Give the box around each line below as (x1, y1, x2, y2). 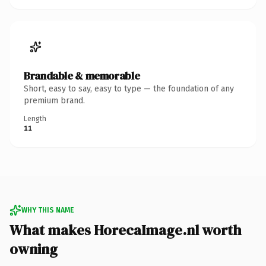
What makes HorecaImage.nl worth (9, 220, 242, 240)
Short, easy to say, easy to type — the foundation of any (24, 83, 234, 94)
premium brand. (24, 95, 85, 106)
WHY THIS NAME (21, 205, 74, 214)
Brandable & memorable (24, 68, 140, 83)
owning (9, 239, 58, 259)
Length (24, 114, 46, 123)
